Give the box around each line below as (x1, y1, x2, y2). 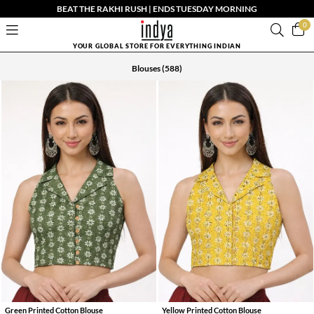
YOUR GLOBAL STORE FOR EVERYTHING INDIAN (72, 41, 242, 50)
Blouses (132, 63, 161, 74)
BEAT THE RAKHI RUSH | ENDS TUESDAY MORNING (57, 4, 257, 14)
